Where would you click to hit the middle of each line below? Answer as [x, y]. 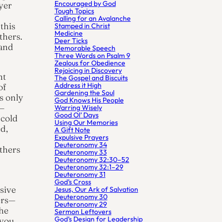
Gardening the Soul [84, 93]
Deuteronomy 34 [81, 145]
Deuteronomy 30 [81, 197]
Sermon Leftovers [83, 212]
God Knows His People [89, 100]
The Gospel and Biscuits [91, 78]
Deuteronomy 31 [80, 175]
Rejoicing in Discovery [88, 71]
